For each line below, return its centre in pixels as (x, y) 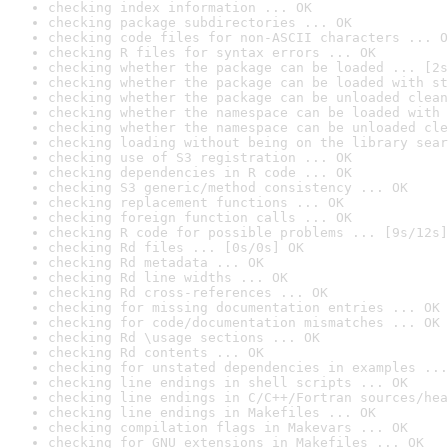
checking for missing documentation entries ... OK (244, 307)
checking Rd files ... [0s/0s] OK (176, 247)
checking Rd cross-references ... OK (188, 292)
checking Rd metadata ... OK (156, 262)
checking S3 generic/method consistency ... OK (228, 187)
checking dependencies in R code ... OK (200, 172)
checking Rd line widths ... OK (168, 277)
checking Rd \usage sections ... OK (184, 337)
